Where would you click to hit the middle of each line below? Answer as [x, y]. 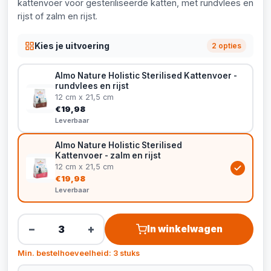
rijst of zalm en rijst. [57, 16]
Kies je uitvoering [72, 45]
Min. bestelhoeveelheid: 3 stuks [79, 253]
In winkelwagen [184, 229]
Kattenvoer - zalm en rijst [108, 155]
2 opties [227, 46]
